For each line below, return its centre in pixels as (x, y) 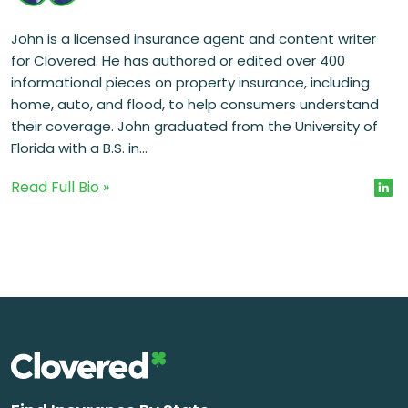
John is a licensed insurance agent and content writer (194, 38)
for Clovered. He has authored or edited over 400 (178, 60)
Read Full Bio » (60, 187)
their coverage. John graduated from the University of (194, 126)
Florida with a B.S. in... (79, 148)
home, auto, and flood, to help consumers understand (195, 104)
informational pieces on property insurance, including (190, 82)
